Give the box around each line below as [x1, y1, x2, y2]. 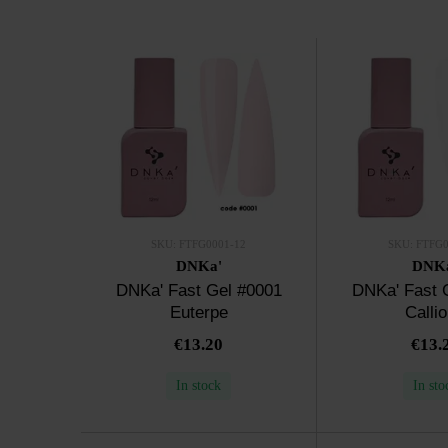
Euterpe [169, 302, 228, 322]
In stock [176, 377, 222, 393]
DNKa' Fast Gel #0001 [115, 280, 282, 300]
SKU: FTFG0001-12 [151, 237, 247, 250]
